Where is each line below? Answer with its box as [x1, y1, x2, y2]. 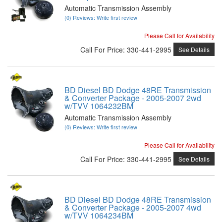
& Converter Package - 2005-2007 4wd [64, 202, 201, 213]
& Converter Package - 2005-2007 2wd [64, 92, 201, 104]
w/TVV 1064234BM [64, 210, 133, 221]
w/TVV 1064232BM [64, 100, 133, 111]
